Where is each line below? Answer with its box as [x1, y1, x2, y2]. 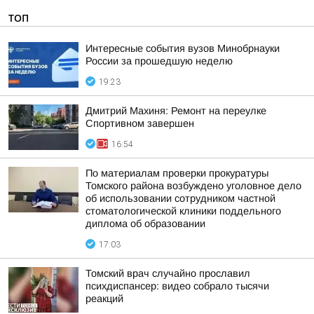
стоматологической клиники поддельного [86, 205, 281, 217]
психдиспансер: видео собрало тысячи [86, 280, 269, 292]
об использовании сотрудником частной [86, 193, 275, 204]
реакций [86, 293, 123, 304]
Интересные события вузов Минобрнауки [86, 43, 280, 54]
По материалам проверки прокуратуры [86, 168, 268, 179]
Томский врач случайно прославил [86, 268, 250, 279]
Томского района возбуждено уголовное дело [86, 180, 301, 191]
